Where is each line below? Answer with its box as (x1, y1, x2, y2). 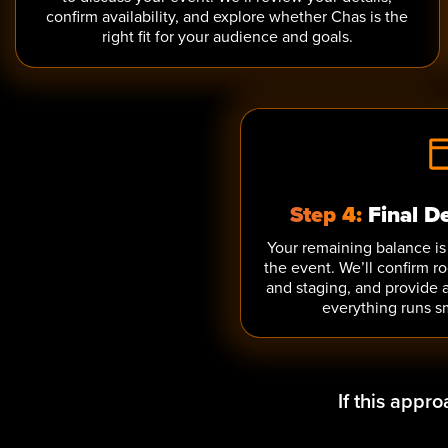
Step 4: (289, 198, 362, 231)
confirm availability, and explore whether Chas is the (46, 5, 409, 27)
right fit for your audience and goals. (101, 25, 353, 47)
